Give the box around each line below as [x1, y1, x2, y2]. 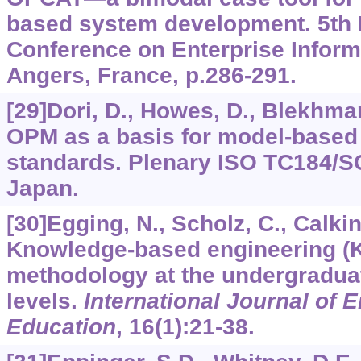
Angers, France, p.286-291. [6, 63, 297, 89]
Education [6, 314, 116, 340]
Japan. [6, 176, 79, 201]
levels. [6, 288, 84, 314]
